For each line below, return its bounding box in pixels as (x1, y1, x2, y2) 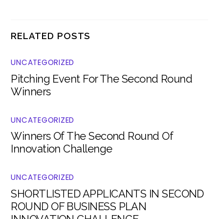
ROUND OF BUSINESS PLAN (11, 199, 147, 213)
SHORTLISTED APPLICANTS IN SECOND (11, 187, 204, 200)
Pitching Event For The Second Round (11, 72, 193, 85)
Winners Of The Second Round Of (11, 130, 174, 143)
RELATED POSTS (11, 31, 91, 42)
